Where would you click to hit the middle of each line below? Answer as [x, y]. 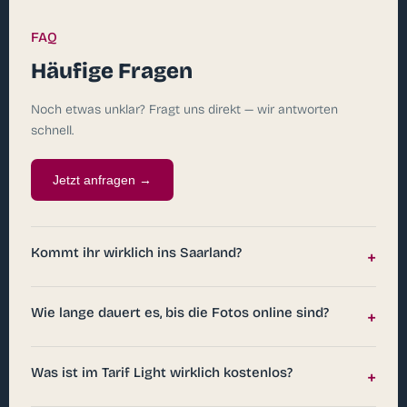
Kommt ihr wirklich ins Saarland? [136, 252]
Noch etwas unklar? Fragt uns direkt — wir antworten [184, 109]
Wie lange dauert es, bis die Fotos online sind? [180, 312]
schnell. [52, 130]
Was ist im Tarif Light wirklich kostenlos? [162, 372]
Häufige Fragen [112, 70]
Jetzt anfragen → [102, 179]
